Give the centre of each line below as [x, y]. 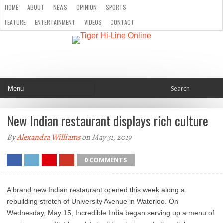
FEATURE [15, 22]
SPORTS [116, 7]
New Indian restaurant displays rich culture [108, 121]
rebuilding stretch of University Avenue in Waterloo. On [93, 201]
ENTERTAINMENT [55, 22]
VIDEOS [93, 22]
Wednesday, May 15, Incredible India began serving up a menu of [111, 213]
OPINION [86, 7]
